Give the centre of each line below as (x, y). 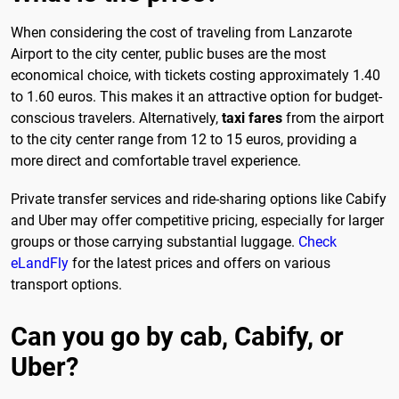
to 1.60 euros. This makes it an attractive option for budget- (196, 96)
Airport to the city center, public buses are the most (168, 53)
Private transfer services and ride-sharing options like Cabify (199, 199)
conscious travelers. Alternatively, (116, 118)
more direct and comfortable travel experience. (156, 160)
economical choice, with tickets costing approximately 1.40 (195, 75)
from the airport (333, 118)
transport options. (66, 284)
